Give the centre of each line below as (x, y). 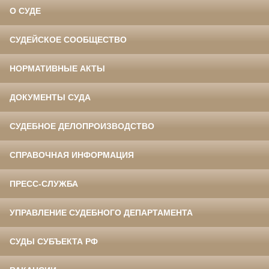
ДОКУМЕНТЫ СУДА (50, 98)
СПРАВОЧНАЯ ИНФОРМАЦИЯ (72, 155)
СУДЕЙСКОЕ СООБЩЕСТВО (68, 40)
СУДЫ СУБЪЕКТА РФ (54, 242)
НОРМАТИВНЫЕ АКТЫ (57, 69)
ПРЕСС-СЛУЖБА (44, 184)
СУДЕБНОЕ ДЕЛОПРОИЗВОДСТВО (82, 126)
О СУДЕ (25, 11)
